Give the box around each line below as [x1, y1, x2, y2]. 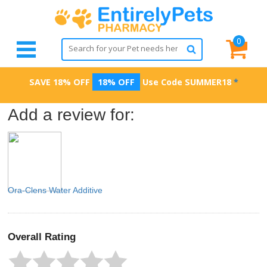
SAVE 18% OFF [29, 76, 90, 88]
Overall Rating [8, 231, 76, 243]
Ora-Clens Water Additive [8, 185, 103, 195]
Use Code [139, 76, 185, 88]
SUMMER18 [184, 76, 231, 88]
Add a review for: [8, 105, 135, 124]
